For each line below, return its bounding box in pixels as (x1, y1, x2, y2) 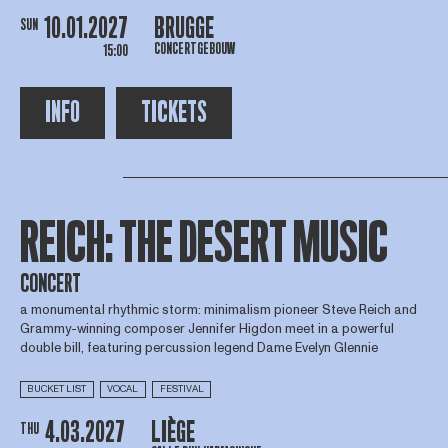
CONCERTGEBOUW (153, 39, 235, 58)
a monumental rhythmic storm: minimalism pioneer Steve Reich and (19, 301, 417, 320)
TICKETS (140, 97, 207, 129)
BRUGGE (153, 12, 214, 44)
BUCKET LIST (27, 382, 86, 397)
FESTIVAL (159, 382, 204, 397)
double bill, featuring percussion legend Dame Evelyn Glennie (19, 339, 378, 358)
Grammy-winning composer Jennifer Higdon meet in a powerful (19, 320, 394, 339)
